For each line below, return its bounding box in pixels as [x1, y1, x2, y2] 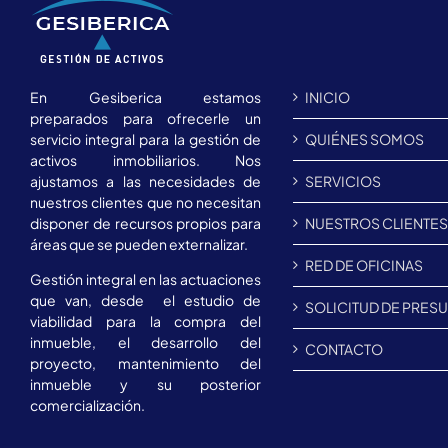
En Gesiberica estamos [30, 87, 262, 106]
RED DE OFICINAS [305, 255, 424, 274]
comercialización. [30, 395, 145, 414]
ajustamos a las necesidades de [30, 171, 262, 190]
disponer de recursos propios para [30, 213, 262, 232]
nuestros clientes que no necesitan [30, 192, 262, 211]
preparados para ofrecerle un [30, 108, 262, 127]
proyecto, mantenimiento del [30, 353, 262, 372]
